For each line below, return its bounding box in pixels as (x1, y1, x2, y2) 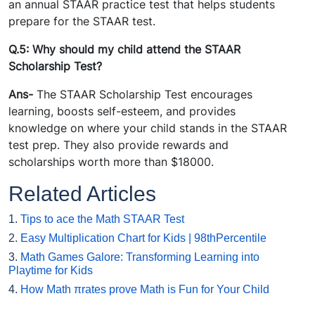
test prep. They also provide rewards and (8, 138, 229, 153)
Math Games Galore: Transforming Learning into (20, 251, 259, 264)
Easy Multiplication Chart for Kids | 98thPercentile (20, 232, 266, 245)
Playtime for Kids (8, 264, 93, 277)
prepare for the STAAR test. (8, 14, 155, 29)
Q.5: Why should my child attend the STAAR (8, 42, 240, 57)
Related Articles (8, 182, 156, 206)
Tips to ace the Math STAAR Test (20, 213, 184, 226)
